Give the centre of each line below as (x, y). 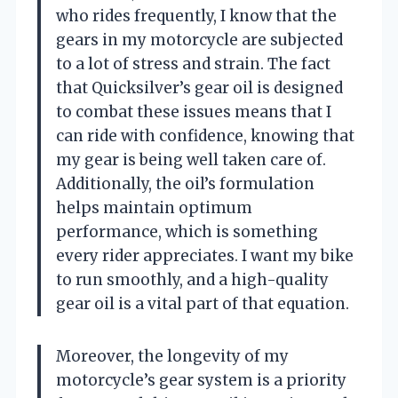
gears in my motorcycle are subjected (199, 40)
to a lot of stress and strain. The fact (193, 64)
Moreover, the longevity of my (172, 356)
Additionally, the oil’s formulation (185, 183)
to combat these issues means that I (194, 111)
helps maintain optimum (154, 207)
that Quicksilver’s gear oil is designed (199, 88)
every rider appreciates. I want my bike (205, 255)
